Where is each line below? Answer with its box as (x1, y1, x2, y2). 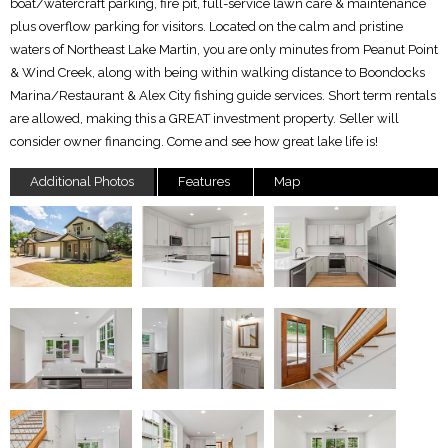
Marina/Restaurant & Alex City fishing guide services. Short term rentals (10, 87, 436, 103)
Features (178, 173, 230, 189)
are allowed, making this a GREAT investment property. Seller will (10, 110, 399, 126)
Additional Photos (30, 173, 134, 189)
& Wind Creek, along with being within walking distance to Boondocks (10, 64, 425, 80)
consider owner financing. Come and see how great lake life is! (10, 133, 378, 149)
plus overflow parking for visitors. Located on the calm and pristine (10, 18, 403, 34)
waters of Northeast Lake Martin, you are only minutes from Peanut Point (10, 41, 438, 57)
